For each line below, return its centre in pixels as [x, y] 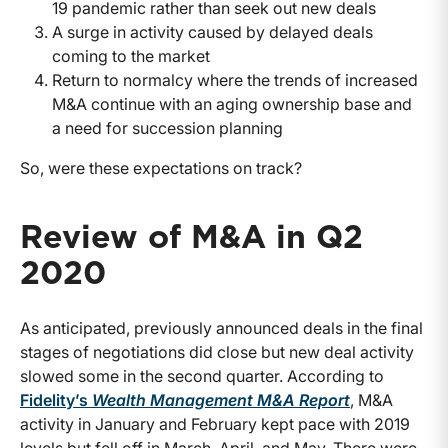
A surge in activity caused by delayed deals [212, 32]
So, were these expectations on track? [161, 168]
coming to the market [131, 56]
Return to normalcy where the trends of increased [235, 80]
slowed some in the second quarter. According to [202, 376]
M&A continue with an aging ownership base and [232, 104]
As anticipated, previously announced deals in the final [221, 328]
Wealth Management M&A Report [221, 400]
